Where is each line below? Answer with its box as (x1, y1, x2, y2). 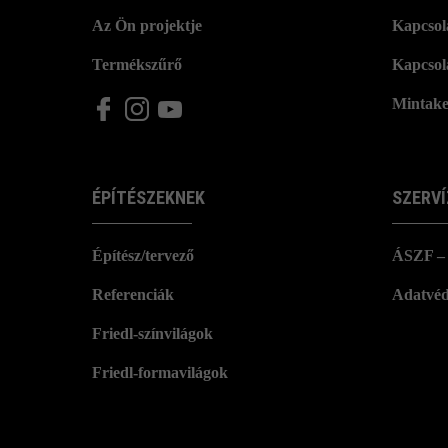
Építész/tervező (92, 247, 194, 264)
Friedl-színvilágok (92, 325, 213, 342)
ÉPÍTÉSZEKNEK (92, 187, 205, 208)
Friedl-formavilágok (92, 364, 228, 381)
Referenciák (92, 286, 174, 303)
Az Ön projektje (92, 17, 202, 34)
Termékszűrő (92, 56, 182, 73)
